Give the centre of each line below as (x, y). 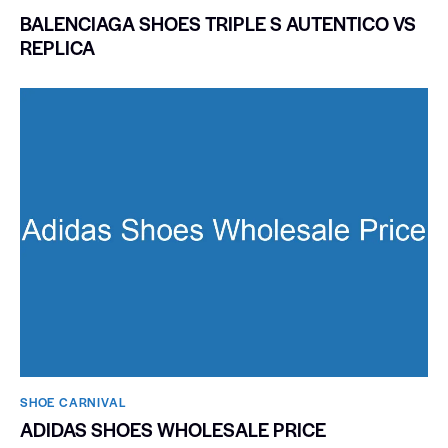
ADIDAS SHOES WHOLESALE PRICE (173, 430)
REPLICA (57, 47)
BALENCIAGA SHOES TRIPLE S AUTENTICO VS (218, 23)
